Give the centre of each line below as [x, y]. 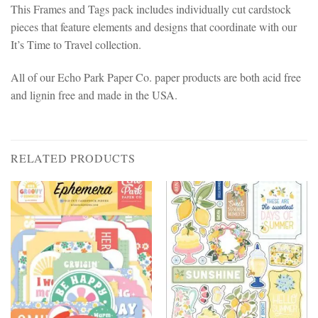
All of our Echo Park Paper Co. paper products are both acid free [156, 77]
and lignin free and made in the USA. [94, 94]
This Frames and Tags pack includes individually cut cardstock [151, 9]
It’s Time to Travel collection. [76, 45]
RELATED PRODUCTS [73, 158]
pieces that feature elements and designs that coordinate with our [154, 27]
